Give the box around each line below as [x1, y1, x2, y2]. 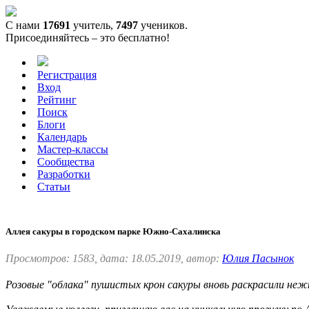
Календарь [37, 131, 87, 143]
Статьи [37, 181, 70, 192]
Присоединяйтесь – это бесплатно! [6, 32, 170, 43]
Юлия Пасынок [222, 252, 294, 265]
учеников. [138, 19, 188, 31]
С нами [6, 19, 43, 31]
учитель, [70, 19, 116, 31]
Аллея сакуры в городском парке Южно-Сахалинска [6, 226, 221, 237]
